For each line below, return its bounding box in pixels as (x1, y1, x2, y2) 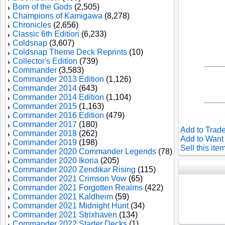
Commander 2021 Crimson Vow (13, 174, 127, 183)
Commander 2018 (13, 129, 77, 138)
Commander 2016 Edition (13, 111, 104, 120)
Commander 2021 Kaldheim (13, 192, 113, 201)
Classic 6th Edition (13, 30, 79, 38)
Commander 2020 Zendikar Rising (13, 165, 136, 174)
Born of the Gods (13, 3, 72, 11)
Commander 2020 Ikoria (13, 156, 98, 165)
